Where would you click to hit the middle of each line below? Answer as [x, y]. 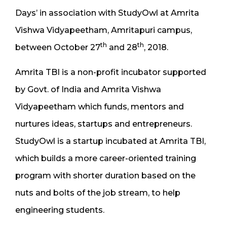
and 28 [122, 47]
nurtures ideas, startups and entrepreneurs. [104, 124]
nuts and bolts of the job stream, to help [98, 193]
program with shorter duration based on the [105, 175]
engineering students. [60, 210]
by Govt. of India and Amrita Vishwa [88, 89]
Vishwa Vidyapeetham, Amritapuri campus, [104, 30]
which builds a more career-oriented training [106, 158]
